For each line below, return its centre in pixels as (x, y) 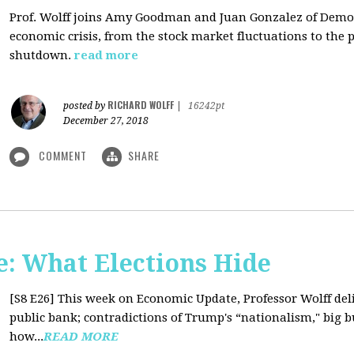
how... (26, 337)
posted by (85, 106)
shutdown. (40, 55)
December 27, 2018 (106, 121)
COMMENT (63, 155)
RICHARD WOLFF (141, 105)
